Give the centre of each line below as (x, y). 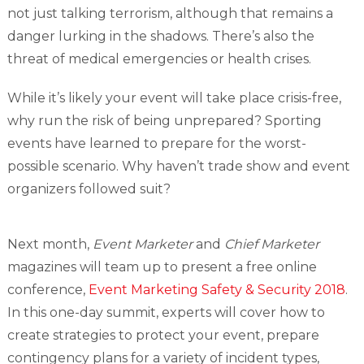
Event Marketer (142, 244)
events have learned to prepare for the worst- (156, 143)
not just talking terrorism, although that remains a (170, 13)
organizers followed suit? (89, 189)
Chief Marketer (271, 244)
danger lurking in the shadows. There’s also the (160, 36)
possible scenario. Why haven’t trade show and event (178, 166)
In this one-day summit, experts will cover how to (166, 312)
